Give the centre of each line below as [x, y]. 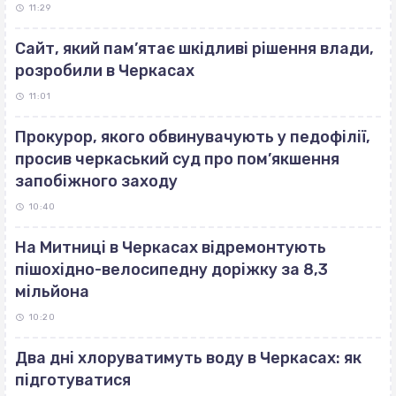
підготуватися [73, 381]
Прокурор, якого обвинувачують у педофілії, [193, 137]
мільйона [52, 292]
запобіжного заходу [96, 182]
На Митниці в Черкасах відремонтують [171, 248]
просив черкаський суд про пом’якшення [177, 160]
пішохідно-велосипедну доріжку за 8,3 [171, 270]
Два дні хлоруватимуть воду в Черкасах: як [188, 358]
